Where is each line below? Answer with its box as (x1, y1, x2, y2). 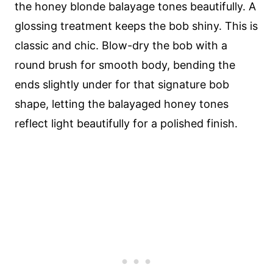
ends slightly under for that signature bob (15, 78, 229, 91)
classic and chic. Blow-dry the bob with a (15, 39, 227, 52)
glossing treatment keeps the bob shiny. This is (15, 19, 258, 32)
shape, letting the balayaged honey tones (15, 97, 229, 110)
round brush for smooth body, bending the (15, 58, 235, 71)
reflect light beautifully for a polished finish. (15, 117, 238, 130)
